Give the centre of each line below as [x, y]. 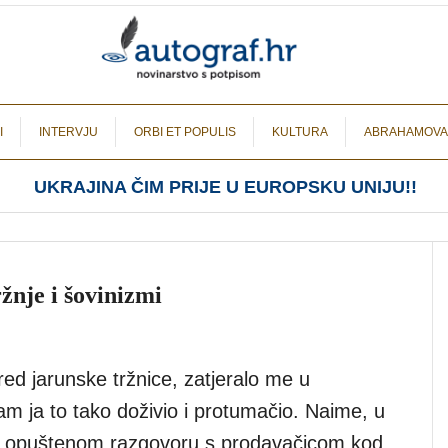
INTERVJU [68, 132]
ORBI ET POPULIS [185, 132]
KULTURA [300, 132]
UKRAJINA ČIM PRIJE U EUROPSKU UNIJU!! [225, 187]
